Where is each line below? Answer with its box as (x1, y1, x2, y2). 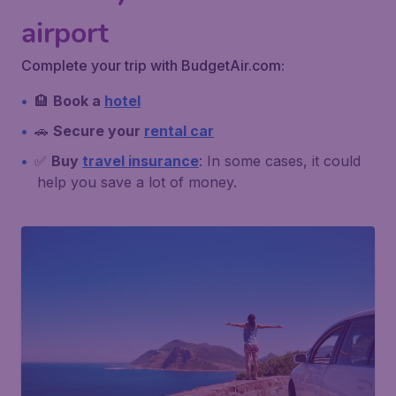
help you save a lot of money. (37, 173, 237, 191)
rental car (144, 122, 214, 140)
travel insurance (82, 152, 199, 170)
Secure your (53, 122, 144, 140)
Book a (53, 92, 104, 110)
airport (21, 14, 109, 52)
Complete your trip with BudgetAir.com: (21, 57, 285, 74)
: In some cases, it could (199, 152, 361, 170)
